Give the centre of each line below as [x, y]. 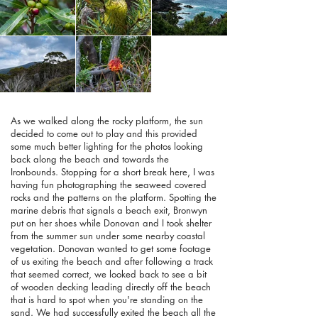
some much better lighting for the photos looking [107, 147]
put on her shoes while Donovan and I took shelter [111, 223]
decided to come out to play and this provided [104, 134]
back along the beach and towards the [90, 159]
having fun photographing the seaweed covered [109, 185]
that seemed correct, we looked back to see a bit [109, 274]
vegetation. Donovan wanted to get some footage [111, 249]
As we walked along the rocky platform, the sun [107, 121]
